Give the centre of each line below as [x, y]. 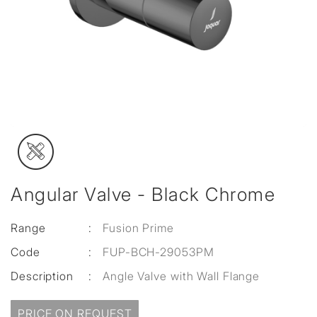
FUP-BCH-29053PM [158, 252]
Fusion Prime [138, 228]
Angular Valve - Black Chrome [143, 194]
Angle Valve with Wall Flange [181, 276]
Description [42, 276]
